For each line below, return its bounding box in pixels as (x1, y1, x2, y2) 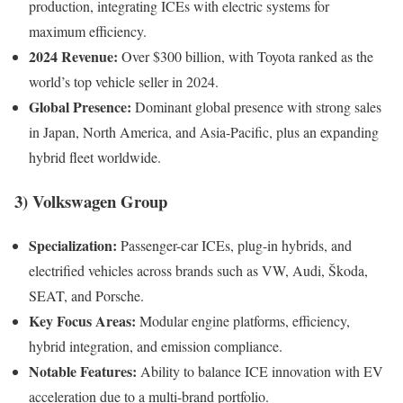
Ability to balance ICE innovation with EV (137, 361, 383, 381)
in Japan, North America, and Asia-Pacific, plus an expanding (29, 122, 379, 142)
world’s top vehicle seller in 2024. (29, 72, 219, 92)
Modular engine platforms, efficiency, (136, 310, 350, 330)
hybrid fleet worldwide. (29, 148, 161, 167)
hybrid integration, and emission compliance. (29, 336, 282, 355)
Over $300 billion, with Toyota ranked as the (118, 47, 373, 67)
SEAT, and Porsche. (29, 285, 144, 305)
